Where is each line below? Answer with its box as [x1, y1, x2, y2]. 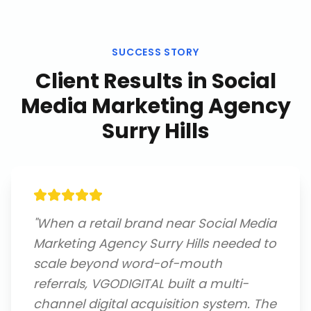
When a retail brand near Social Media [37, 215, 276, 232]
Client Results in [35, 67, 212, 96]
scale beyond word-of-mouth [33, 255, 222, 272]
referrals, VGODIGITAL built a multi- [33, 275, 249, 292]
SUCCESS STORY [112, 45, 199, 59]
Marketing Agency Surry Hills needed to [33, 235, 276, 252]
